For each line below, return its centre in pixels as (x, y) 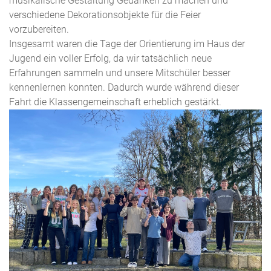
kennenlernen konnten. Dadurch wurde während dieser (124, 87)
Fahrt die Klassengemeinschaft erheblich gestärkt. (115, 102)
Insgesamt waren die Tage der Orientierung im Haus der (127, 44)
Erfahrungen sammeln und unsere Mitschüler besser (120, 73)
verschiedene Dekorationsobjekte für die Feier (105, 15)
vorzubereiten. (39, 29)
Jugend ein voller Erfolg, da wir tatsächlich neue (110, 58)
